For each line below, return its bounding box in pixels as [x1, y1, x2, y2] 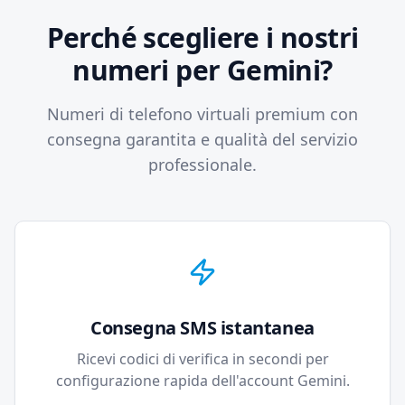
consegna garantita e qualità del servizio [47, 128, 358, 150]
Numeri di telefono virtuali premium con [47, 103, 358, 125]
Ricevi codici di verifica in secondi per [76, 349, 329, 369]
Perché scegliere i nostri [46, 19, 359, 56]
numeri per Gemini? [72, 52, 333, 89]
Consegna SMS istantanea [90, 316, 315, 340]
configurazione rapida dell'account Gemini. [55, 371, 350, 391]
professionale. [148, 154, 257, 175]
